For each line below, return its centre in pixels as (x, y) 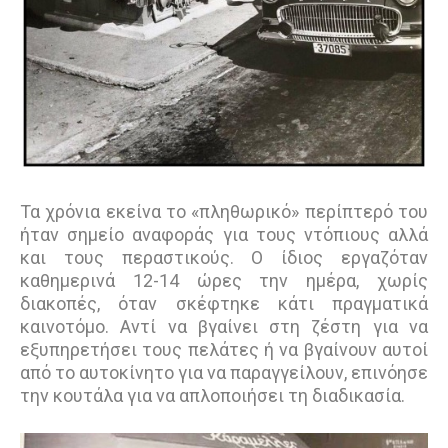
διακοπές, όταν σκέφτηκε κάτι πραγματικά (224, 304)
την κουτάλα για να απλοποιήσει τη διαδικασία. (214, 396)
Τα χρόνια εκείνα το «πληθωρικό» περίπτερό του (224, 212)
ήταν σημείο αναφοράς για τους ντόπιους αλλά (224, 235)
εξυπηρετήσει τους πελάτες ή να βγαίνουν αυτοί (224, 350)
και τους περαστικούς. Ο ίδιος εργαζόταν (224, 258)
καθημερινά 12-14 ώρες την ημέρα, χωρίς (224, 281)
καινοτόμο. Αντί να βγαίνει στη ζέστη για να (224, 327)
